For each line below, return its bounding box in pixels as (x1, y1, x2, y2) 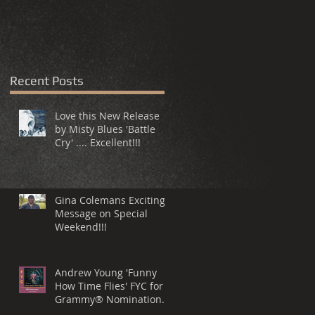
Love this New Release (55, 109, 160, 123)
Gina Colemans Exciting (55, 193, 165, 207)
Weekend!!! (55, 220, 107, 234)
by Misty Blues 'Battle (55, 122, 155, 136)
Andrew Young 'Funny (55, 266, 157, 280)
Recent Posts (10, 73, 84, 89)
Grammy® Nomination (55, 292, 162, 307)
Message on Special (55, 207, 148, 221)
